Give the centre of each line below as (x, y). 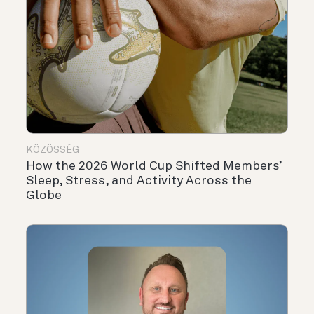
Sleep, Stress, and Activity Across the (139, 180)
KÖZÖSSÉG (53, 150)
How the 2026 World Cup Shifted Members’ (154, 166)
